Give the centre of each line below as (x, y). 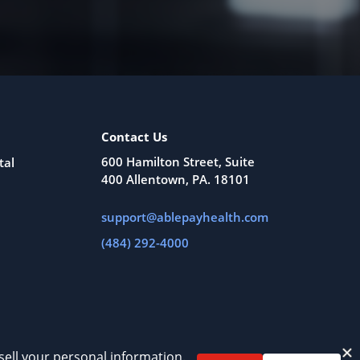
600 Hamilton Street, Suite (178, 162)
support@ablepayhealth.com (185, 217)
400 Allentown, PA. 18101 (176, 179)
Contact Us (134, 137)
